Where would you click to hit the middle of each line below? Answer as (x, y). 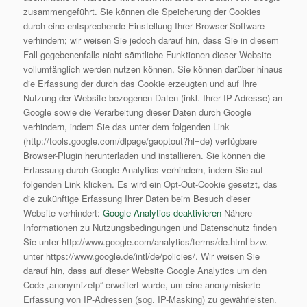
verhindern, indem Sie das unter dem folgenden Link (126, 127)
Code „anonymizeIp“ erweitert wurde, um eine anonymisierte (142, 285)
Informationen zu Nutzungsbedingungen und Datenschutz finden (150, 228)
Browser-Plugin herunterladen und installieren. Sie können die (144, 156)
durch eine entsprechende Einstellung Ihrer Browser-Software (144, 26)
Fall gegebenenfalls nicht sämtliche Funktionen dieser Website (147, 55)
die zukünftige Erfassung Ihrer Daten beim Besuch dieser (136, 199)
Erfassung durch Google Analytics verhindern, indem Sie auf (143, 170)
